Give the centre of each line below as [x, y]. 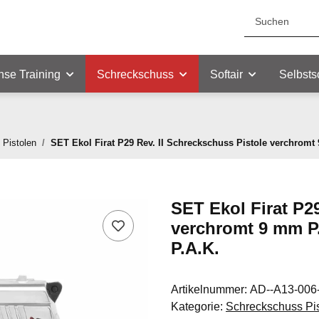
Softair [226, 75]
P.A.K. [195, 249]
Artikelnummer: [210, 290]
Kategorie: [198, 307]
